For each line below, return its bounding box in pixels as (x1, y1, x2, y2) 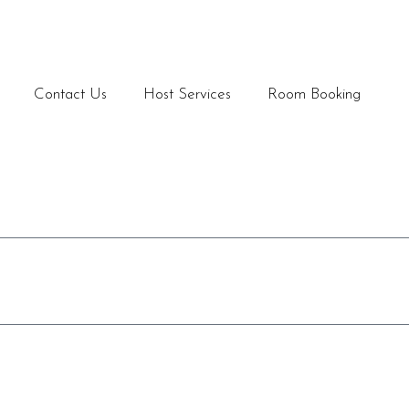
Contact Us (34, 87, 107, 102)
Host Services (143, 87, 231, 102)
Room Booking (267, 87, 361, 102)
